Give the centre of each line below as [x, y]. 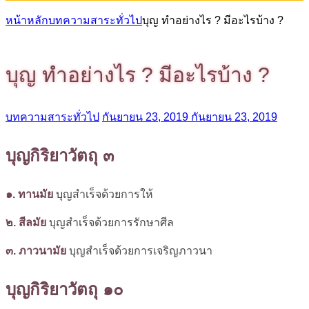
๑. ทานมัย [29, 194]
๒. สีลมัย [26, 222]
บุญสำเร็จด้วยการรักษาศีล [110, 222]
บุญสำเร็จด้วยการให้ [103, 194]
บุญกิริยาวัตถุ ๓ [60, 155]
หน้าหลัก [27, 20]
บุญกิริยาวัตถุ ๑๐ [64, 289]
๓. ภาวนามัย [36, 250]
